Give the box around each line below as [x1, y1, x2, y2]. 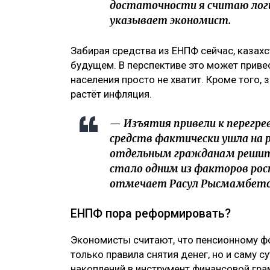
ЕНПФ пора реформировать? [71, 207, 231, 221]
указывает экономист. [110, 14, 231, 28]
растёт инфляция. [71, 88, 152, 101]
